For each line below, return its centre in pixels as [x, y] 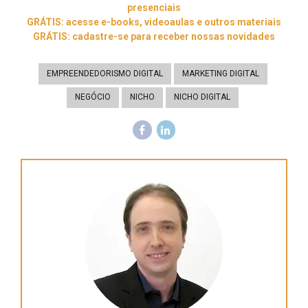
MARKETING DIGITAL [220, 73]
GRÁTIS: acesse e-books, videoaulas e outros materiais [154, 22]
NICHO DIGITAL [202, 97]
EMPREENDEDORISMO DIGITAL [104, 73]
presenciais [154, 8]
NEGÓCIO [93, 97]
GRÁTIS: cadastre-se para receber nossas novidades [154, 37]
